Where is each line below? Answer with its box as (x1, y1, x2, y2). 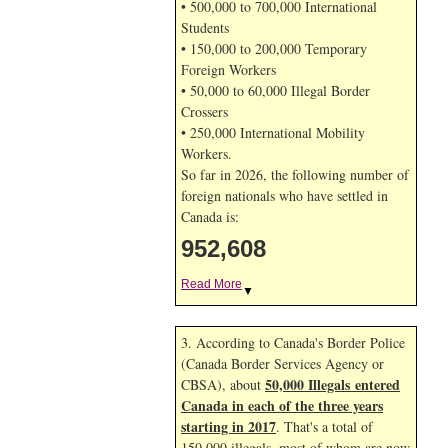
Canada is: (181, 207, 239, 226)
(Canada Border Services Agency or (181, 354, 384, 373)
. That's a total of (276, 417, 373, 436)
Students (181, 18, 229, 37)
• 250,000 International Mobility (181, 123, 365, 142)
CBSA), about (181, 375, 265, 394)
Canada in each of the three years (181, 395, 383, 416)
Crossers (181, 102, 228, 121)
